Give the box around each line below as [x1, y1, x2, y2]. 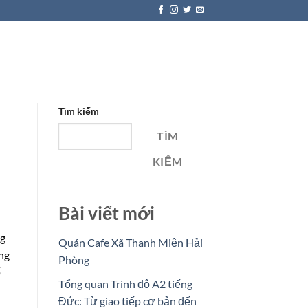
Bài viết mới [58, 203, 155, 224]
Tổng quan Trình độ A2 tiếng [58, 276, 192, 290]
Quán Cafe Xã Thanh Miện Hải [58, 236, 203, 250]
